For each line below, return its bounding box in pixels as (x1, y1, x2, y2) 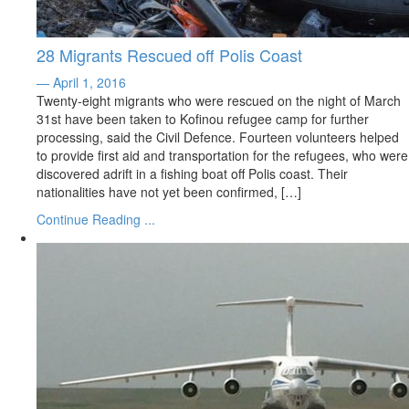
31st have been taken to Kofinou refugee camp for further (37, 110, 369, 128)
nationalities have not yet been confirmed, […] (37, 183, 301, 201)
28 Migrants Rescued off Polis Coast (37, 43, 302, 67)
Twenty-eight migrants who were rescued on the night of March (37, 91, 401, 110)
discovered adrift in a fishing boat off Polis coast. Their (37, 164, 348, 183)
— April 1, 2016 (37, 73, 126, 91)
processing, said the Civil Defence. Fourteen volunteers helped (37, 128, 399, 146)
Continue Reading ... (37, 210, 155, 228)
